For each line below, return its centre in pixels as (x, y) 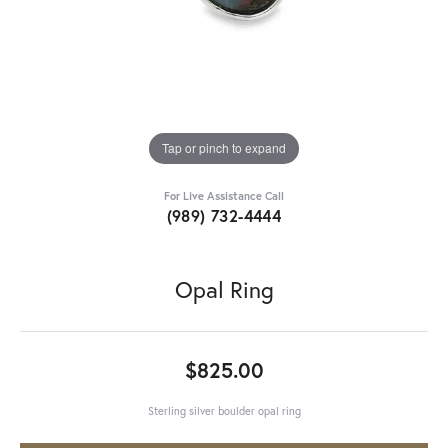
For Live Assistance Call (224, 195)
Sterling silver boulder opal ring (224, 410)
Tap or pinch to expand (224, 148)
